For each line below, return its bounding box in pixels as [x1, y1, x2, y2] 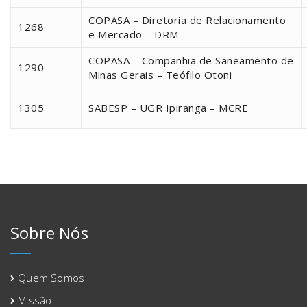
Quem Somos [18, 270, 85, 284]
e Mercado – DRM [88, 27, 179, 41]
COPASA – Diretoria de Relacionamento [88, 12, 286, 27]
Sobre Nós [10, 221, 88, 244]
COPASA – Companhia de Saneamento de [88, 53, 294, 67]
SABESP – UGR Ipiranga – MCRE [88, 100, 248, 114]
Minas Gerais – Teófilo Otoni [88, 67, 232, 82]
